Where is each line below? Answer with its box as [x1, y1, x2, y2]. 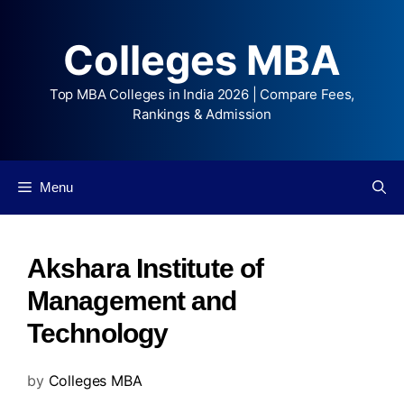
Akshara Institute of [27, 253, 264, 283]
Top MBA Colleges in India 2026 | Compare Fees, [49, 86, 355, 103]
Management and [27, 286, 237, 316]
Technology [27, 318, 168, 348]
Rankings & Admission [133, 106, 271, 123]
